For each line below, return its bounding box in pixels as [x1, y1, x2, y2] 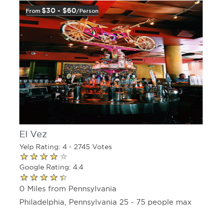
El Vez [19, 129, 47, 139]
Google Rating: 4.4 [19, 163, 83, 171]
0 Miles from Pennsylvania [19, 184, 116, 193]
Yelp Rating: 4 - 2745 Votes [19, 143, 112, 151]
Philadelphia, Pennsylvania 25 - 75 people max [19, 197, 192, 206]
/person [76, 8, 99, 14]
